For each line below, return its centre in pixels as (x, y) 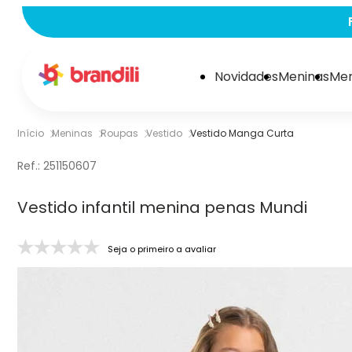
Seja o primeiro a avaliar (162, 249)
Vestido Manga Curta (242, 133)
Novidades (246, 76)
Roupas (119, 133)
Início (31, 133)
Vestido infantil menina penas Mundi (162, 207)
